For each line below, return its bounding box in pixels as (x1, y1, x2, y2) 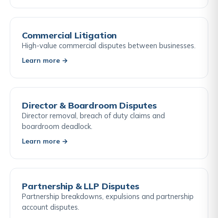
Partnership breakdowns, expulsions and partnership (22, 191, 194, 201)
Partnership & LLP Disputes (22, 180, 139, 192)
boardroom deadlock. (22, 121, 92, 131)
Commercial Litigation (22, 29, 117, 41)
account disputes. (22, 202, 79, 212)
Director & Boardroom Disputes (22, 99, 157, 111)
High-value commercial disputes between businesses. (22, 40, 196, 50)
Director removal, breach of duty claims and (22, 110, 165, 120)
